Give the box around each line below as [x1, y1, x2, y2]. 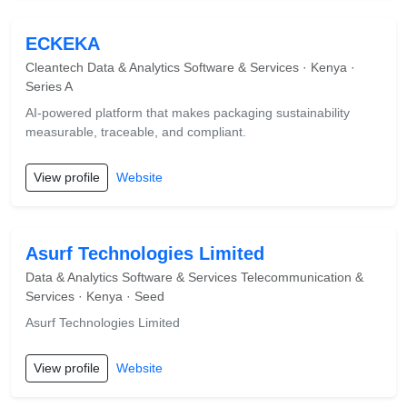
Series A [25, 79, 73, 94]
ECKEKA [25, 34, 100, 54]
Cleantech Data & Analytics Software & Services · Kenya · [25, 60, 355, 74]
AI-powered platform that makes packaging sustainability [25, 105, 350, 120]
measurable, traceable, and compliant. [25, 124, 246, 139]
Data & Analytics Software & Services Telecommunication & [25, 270, 363, 284]
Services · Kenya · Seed [25, 289, 164, 303]
